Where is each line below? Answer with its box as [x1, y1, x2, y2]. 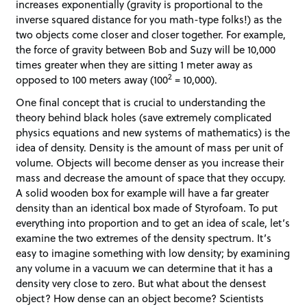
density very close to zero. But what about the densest [16, 275, 267, 291]
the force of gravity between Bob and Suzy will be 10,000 [16, 41, 276, 57]
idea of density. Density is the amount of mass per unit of [16, 140, 284, 156]
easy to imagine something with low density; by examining [16, 245, 291, 261]
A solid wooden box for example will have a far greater [16, 185, 269, 201]
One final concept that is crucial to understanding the [16, 95, 266, 110]
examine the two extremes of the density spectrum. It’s [16, 230, 272, 246]
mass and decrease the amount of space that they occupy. [16, 170, 286, 186]
